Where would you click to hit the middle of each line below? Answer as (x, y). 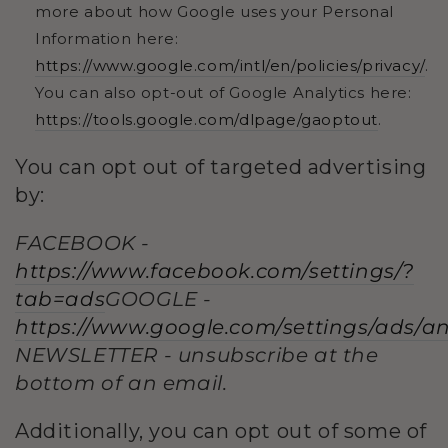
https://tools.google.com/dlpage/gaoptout (207, 119)
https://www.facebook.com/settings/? (215, 270)
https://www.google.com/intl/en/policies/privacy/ (230, 65)
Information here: (107, 38)
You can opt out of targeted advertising (221, 166)
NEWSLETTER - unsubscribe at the (197, 354)
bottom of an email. (121, 382)
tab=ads (60, 298)
